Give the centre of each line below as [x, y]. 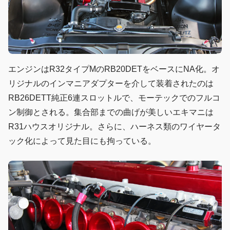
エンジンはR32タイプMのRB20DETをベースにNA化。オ [114, 69]
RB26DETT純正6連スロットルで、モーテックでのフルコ [114, 98]
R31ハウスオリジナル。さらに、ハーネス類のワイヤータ [114, 126]
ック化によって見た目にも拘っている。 [82, 141]
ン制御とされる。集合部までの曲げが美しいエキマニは [111, 112]
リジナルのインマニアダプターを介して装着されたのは [111, 83]
